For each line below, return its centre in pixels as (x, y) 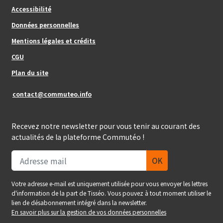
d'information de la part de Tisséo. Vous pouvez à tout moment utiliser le (111, 193)
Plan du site (30, 72)
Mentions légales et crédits (54, 41)
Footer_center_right (43, 53)
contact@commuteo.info (52, 94)
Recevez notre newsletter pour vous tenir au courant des (106, 126)
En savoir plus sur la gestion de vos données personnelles (89, 212)
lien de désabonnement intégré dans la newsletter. (79, 202)
